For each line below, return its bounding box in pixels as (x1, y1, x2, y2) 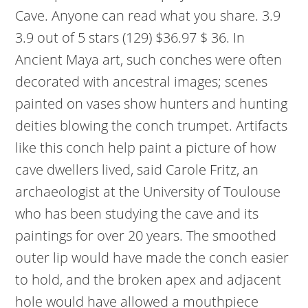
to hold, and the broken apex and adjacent (15, 270, 282, 289)
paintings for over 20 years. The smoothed (15, 226, 277, 245)
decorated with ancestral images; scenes (15, 72, 268, 91)
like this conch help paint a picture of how (15, 138, 276, 157)
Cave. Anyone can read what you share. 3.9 (15, 6, 281, 25)
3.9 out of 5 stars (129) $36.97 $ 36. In (15, 28, 245, 47)
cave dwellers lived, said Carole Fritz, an (15, 160, 259, 179)
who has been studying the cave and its (15, 204, 259, 223)
